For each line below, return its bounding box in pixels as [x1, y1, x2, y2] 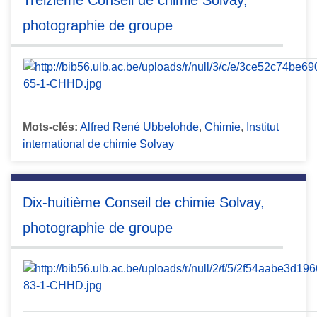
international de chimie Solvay [23, 137, 174, 150]
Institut [246, 120, 279, 133]
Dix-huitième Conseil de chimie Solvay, [23, 194, 265, 210]
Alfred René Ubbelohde [80, 120, 199, 133]
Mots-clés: [23, 120, 78, 133]
